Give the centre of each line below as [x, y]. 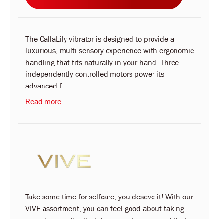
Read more [43, 101]
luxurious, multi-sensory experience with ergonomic [109, 51]
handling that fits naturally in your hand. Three [102, 62]
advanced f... [46, 86]
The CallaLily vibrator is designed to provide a [100, 39]
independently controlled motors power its [95, 74]
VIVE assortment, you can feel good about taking [105, 208]
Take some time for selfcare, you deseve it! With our [109, 197]
